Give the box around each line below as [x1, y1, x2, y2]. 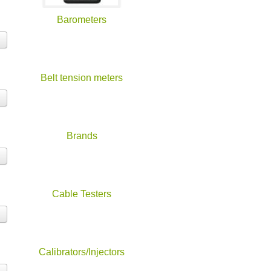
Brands [66, 131, 97, 142]
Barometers [57, 15, 107, 25]
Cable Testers [52, 189, 112, 200]
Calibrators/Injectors [39, 247, 125, 258]
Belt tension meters [41, 73, 123, 83]
